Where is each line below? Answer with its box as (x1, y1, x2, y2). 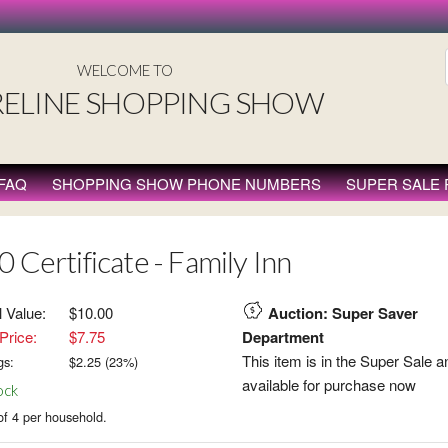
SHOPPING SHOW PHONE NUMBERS (51, 173, 321, 194)
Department (241, 326, 324, 348)
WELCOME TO (76, 61, 173, 79)
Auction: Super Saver (267, 302, 418, 324)
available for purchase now (241, 374, 416, 395)
